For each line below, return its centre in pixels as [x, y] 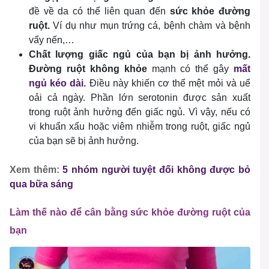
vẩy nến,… [52, 40]
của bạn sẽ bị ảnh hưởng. [84, 141]
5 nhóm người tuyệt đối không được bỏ [157, 170]
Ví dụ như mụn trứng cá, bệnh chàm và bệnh [152, 26]
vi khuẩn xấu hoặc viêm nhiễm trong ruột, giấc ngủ [140, 127]
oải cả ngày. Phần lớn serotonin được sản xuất [140, 98]
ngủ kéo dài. [58, 83]
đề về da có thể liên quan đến [97, 11]
